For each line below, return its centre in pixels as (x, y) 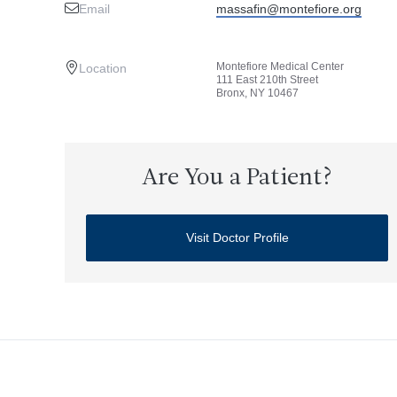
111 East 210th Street (267, 80)
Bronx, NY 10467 (257, 93)
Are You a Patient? (237, 179)
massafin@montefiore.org (288, 9)
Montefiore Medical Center (280, 66)
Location (102, 68)
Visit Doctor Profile (237, 237)
